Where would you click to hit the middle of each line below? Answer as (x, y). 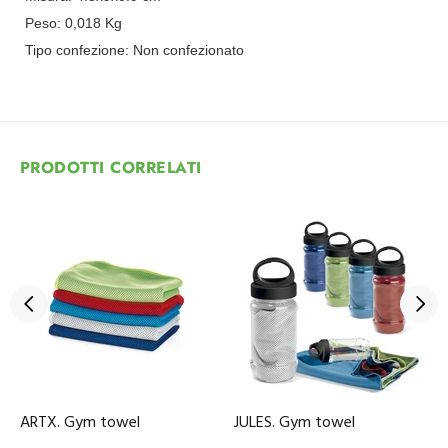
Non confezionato (188, 50)
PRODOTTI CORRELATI (111, 167)
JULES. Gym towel (294, 423)
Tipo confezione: (79, 50)
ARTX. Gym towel (80, 423)
